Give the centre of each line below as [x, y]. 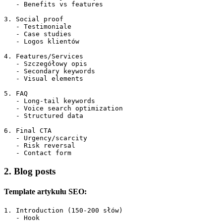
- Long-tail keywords [50, 101]
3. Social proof [34, 19]
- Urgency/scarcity [46, 138]
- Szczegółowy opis [46, 63]
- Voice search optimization [63, 108]
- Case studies [38, 34]
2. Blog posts [30, 171]
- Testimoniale [38, 26]
